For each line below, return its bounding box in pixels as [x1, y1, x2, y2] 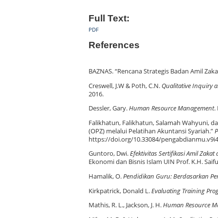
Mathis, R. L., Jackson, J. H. [89, 201, 163, 210]
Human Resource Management [129, 104, 214, 113]
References [89, 39, 140, 50]
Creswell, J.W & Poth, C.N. [89, 81, 162, 90]
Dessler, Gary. [89, 104, 129, 113]
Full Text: [89, 13, 129, 23]
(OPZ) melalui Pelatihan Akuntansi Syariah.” [89, 127, 215, 135]
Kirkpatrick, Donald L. [89, 186, 151, 195]
